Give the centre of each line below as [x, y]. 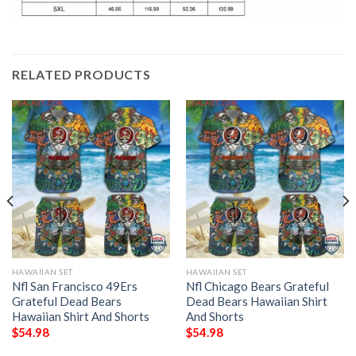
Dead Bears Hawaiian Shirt [256, 301]
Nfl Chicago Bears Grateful [257, 286]
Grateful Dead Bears [66, 301]
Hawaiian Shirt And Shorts [80, 316]
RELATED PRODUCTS [81, 74]
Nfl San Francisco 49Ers [74, 286]
